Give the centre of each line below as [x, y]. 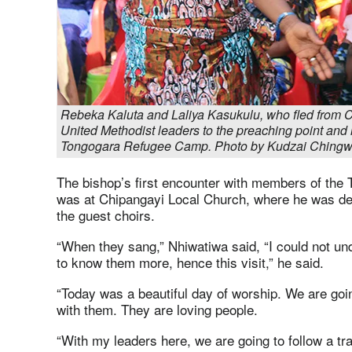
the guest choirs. [106, 215]
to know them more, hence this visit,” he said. [190, 262]
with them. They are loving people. [157, 309]
